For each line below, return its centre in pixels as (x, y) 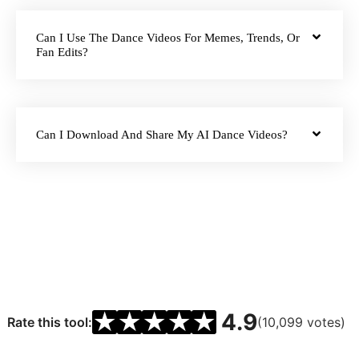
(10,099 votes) (301, 323)
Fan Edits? (62, 52)
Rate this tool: (50, 323)
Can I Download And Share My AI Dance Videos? (162, 135)
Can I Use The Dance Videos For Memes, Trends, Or (168, 38)
